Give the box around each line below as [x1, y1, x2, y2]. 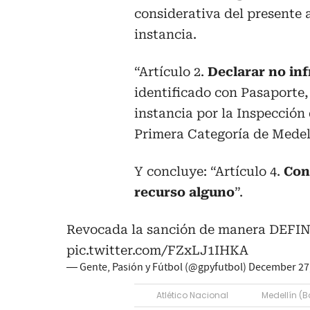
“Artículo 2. [134, 64, 208, 79]
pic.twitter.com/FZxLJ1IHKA [66, 242, 248, 257]
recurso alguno [134, 184, 235, 199]
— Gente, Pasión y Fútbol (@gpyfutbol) [66, 259, 248, 274]
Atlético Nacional [156, 289, 228, 301]
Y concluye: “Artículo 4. [134, 163, 284, 179]
